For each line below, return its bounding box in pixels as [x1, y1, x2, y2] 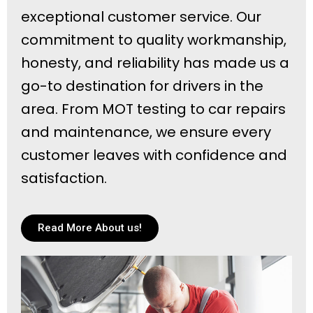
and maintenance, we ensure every [21, 122, 271, 142]
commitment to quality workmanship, [21, 29, 286, 50]
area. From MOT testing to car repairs [21, 99, 286, 119]
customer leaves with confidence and [21, 145, 287, 165]
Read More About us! [38, 221, 142, 234]
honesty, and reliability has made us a [21, 52, 289, 73]
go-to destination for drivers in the [21, 75, 263, 96]
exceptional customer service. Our [21, 6, 261, 27]
